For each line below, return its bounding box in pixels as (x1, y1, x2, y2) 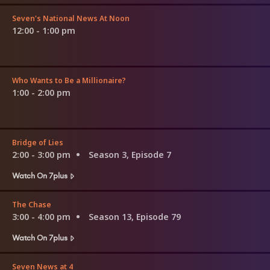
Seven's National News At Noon (12, 13, 130, 24)
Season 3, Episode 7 (89, 148, 171, 160)
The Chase (12, 199, 51, 210)
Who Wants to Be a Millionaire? (12, 75, 126, 86)
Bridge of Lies (12, 137, 63, 148)
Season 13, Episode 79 (89, 210, 181, 222)
